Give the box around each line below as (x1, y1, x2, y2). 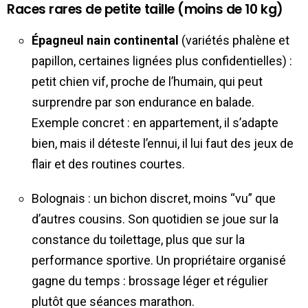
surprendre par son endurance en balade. (32, 94, 254, 109)
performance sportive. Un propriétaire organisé (32, 252, 286, 267)
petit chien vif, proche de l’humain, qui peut (32, 74, 263, 89)
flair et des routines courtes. (32, 156, 185, 171)
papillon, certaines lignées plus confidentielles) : (32, 53, 292, 68)
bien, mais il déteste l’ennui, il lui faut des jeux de (32, 135, 294, 151)
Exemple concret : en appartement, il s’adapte (32, 115, 278, 130)
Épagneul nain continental (32, 32, 179, 47)
